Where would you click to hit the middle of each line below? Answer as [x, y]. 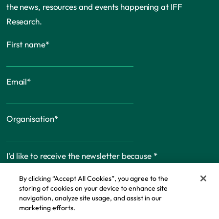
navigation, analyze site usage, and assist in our [91, 198]
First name [26, 44]
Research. [24, 21]
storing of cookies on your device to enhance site [94, 188]
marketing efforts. [48, 208]
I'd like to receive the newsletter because [80, 155]
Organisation [30, 118]
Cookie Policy [101, 208]
